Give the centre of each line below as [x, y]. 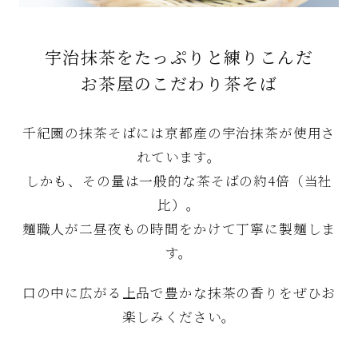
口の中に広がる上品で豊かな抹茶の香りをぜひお [179, 292]
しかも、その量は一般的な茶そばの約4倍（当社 [179, 181]
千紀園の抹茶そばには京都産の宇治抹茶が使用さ [179, 133]
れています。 [179, 157]
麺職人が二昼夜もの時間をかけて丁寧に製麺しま [179, 229]
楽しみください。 [179, 316]
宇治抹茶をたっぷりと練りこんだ [179, 56]
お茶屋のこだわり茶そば [179, 83]
